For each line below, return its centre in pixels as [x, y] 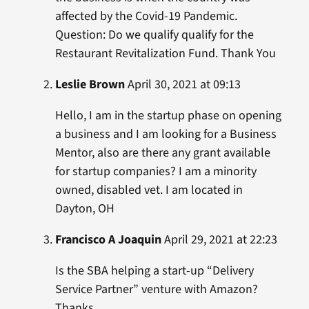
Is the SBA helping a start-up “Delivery [154, 271]
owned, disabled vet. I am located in [149, 190]
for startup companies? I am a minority [156, 172]
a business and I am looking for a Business [166, 134]
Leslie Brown [90, 85]
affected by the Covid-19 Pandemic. [146, 17]
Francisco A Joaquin [108, 240]
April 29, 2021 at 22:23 [219, 240]
